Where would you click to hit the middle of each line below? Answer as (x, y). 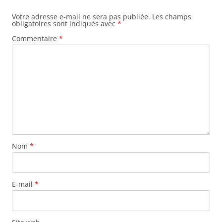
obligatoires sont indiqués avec (65, 24)
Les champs (172, 17)
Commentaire (35, 39)
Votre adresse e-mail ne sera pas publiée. (81, 17)
